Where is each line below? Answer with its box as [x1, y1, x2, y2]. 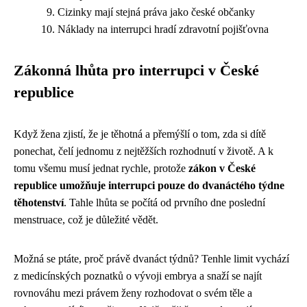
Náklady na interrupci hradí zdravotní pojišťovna [58, 23, 269, 36]
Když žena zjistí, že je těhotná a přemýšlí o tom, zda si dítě [14, 128, 266, 140]
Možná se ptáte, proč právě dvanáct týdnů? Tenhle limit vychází [14, 253, 289, 265]
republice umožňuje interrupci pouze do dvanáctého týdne [14, 180, 284, 192]
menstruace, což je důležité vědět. [14, 214, 158, 226]
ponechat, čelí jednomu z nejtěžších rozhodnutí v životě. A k [14, 145, 273, 158]
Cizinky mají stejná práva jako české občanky [58, 6, 255, 19]
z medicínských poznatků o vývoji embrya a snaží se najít [14, 270, 262, 282]
